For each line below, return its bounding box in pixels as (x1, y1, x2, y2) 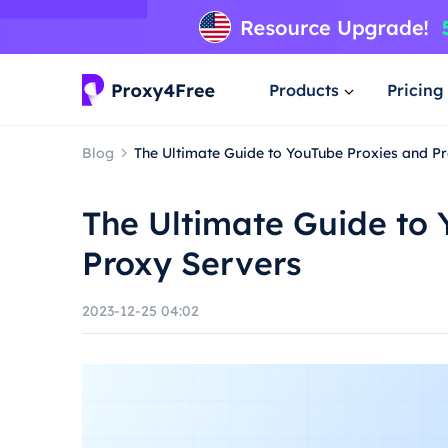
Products (269, 79, 339, 100)
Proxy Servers (82, 243, 302, 283)
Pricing (387, 79, 444, 100)
